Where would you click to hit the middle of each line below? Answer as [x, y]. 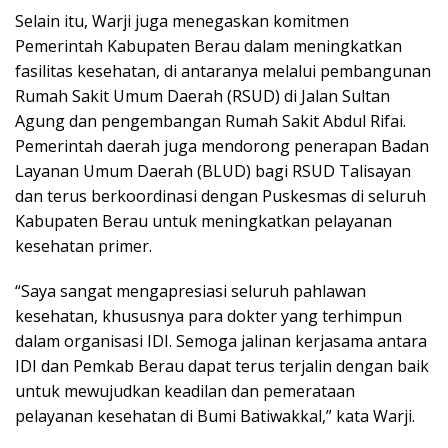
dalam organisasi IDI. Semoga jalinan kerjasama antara [221, 340]
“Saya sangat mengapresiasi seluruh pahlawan [190, 290]
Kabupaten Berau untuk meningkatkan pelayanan [203, 220]
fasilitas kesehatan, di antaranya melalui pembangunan [223, 70]
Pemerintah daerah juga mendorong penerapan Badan [222, 145]
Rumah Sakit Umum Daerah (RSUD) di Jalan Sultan [202, 95]
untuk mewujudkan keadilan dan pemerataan [185, 390]
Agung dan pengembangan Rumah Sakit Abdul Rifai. [210, 120]
